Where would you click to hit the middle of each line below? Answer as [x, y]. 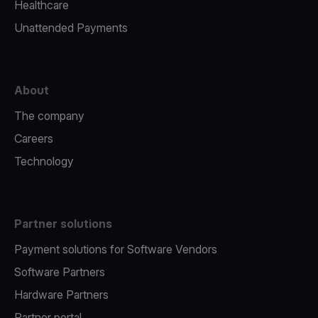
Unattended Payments [71, 28]
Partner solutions [63, 224]
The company [49, 116]
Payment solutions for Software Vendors [116, 249]
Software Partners [60, 272]
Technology [44, 161]
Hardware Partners [61, 295]
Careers [34, 138]
